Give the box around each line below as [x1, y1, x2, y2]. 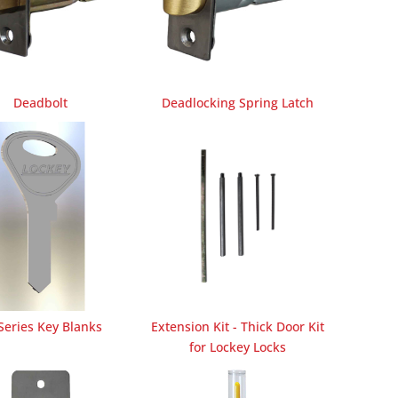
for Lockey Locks [189, 338, 287, 355]
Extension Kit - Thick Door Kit [151, 317, 325, 335]
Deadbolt [12, 93, 68, 111]
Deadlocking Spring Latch [162, 93, 314, 111]
